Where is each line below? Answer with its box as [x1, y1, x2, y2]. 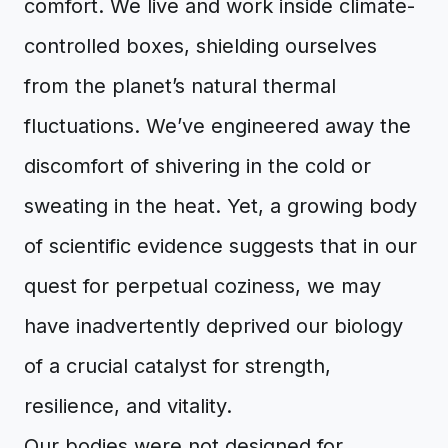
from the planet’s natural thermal [24, 74, 336, 98]
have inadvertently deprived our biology [24, 314, 403, 338]
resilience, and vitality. [24, 394, 232, 418]
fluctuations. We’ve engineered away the [24, 114, 411, 138]
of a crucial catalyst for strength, [24, 354, 331, 378]
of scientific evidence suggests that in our [24, 234, 417, 258]
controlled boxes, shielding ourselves [24, 34, 377, 58]
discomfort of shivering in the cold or [24, 154, 371, 178]
